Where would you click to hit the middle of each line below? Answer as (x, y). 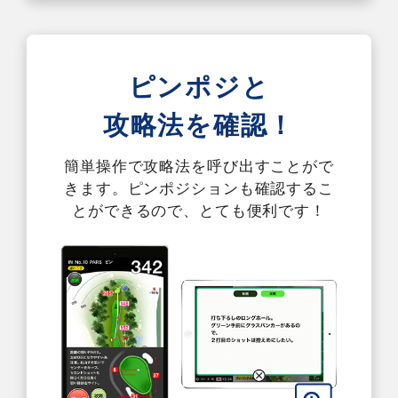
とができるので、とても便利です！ (199, 211)
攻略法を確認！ (199, 126)
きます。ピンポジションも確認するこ (199, 189)
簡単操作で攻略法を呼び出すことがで (199, 167)
